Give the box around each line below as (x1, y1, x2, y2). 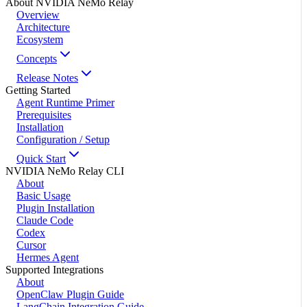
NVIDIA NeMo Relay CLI (5, 164, 124, 177)
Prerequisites (16, 108, 71, 121)
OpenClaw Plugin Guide (16, 288, 124, 300)
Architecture (16, 21, 70, 33)
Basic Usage (16, 189, 71, 201)
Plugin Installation (16, 201, 95, 214)
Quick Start (16, 152, 66, 164)
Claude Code (16, 214, 73, 226)
